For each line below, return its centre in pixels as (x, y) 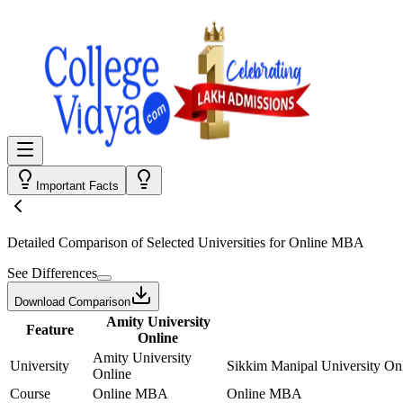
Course (30, 394)
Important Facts (77, 186)
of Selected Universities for (208, 242)
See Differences (52, 273)
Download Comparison (72, 302)
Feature (49, 330)
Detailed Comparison (67, 242)
